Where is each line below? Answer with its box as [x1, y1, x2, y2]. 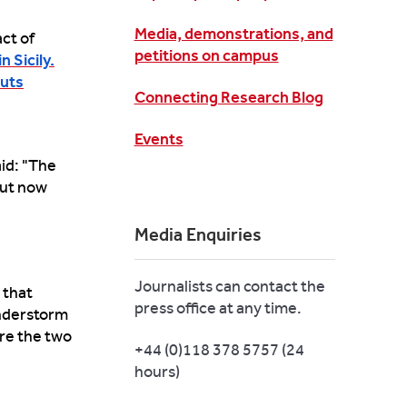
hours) [134, 362, 180, 382]
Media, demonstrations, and [134, 24, 333, 44]
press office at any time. [134, 298, 302, 318]
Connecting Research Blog [134, 87, 323, 107]
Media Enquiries [134, 223, 262, 245]
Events [134, 129, 184, 149]
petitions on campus [134, 45, 279, 65]
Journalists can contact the [134, 276, 325, 296]
